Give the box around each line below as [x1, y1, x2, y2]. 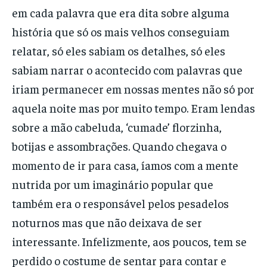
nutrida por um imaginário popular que [12, 176, 213, 191]
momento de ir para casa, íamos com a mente [12, 157, 238, 172]
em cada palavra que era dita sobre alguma [12, 4, 229, 20]
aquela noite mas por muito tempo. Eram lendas [12, 100, 255, 115]
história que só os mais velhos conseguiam [12, 23, 229, 39]
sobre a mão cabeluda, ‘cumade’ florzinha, [12, 119, 222, 134]
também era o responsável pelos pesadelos [12, 195, 229, 210]
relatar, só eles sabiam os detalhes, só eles [12, 42, 225, 58]
